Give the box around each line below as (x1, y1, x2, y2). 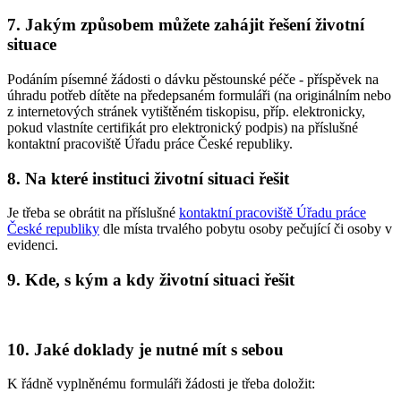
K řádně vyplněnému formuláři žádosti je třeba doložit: (7, 376, 315, 392)
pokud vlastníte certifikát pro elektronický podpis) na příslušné (7, 119, 358, 135)
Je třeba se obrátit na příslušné (7, 205, 179, 221)
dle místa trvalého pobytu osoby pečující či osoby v (99, 221, 392, 237)
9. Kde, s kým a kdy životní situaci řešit (7, 270, 294, 290)
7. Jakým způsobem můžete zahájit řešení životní (7, 15, 364, 35)
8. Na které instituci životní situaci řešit (7, 168, 289, 188)
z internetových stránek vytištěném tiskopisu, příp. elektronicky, (7, 103, 365, 119)
